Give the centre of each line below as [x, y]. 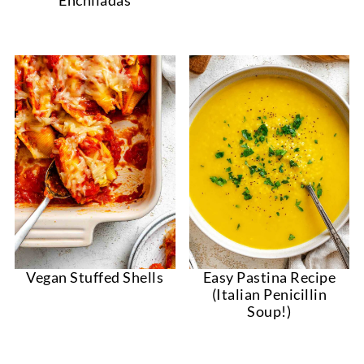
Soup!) [269, 312]
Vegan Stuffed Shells [95, 277]
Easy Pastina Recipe [269, 277]
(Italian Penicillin [269, 295]
